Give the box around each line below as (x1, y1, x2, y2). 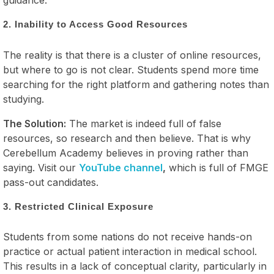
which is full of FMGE (166, 161, 268, 174)
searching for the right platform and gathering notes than (3, 78, 269, 91)
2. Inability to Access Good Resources (3, 19, 188, 30)
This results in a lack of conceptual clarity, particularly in (3, 260, 267, 273)
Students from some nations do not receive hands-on (3, 231, 252, 243)
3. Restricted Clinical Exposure (3, 201, 154, 212)
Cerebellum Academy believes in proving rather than (3, 146, 248, 159)
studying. (3, 92, 44, 105)
